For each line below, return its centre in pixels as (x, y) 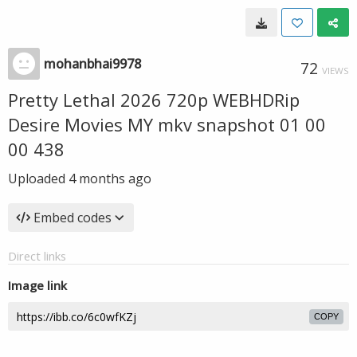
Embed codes (73, 218)
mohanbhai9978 (92, 64)
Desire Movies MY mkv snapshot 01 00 (167, 124)
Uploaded (38, 178)
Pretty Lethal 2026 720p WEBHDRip (154, 100)
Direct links (37, 256)
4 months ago (110, 178)
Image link (37, 285)
